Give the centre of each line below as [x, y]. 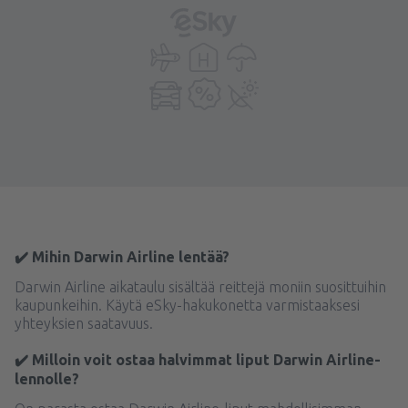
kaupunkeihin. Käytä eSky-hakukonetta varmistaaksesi [187, 305]
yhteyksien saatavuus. [84, 323]
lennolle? [47, 379]
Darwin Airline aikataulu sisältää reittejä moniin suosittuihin [200, 287]
